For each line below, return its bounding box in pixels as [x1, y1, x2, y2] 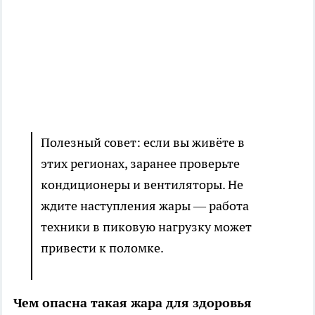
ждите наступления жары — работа [41, 197, 249, 214]
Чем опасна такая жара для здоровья [13, 294, 252, 311]
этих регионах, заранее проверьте [41, 155, 240, 172]
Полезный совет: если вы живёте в [41, 134, 245, 150]
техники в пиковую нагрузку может [41, 218, 252, 235]
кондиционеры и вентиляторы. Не [41, 176, 243, 193]
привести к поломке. [41, 239, 166, 256]
